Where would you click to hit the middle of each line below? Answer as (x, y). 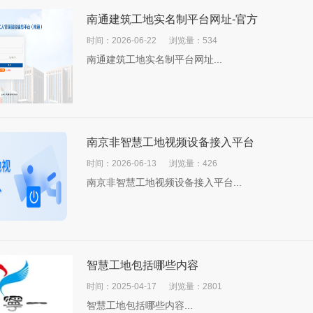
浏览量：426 (193, 163)
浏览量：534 (193, 41)
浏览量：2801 (196, 286)
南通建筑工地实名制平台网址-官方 (172, 19)
